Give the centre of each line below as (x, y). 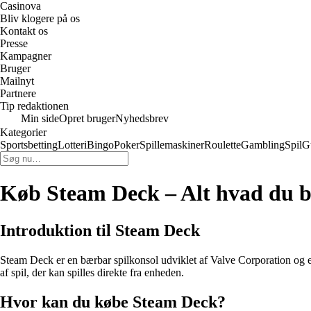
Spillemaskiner (172, 145)
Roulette (222, 145)
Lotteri (72, 145)
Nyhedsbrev (142, 118)
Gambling (263, 145)
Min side (40, 118)
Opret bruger (87, 118)
